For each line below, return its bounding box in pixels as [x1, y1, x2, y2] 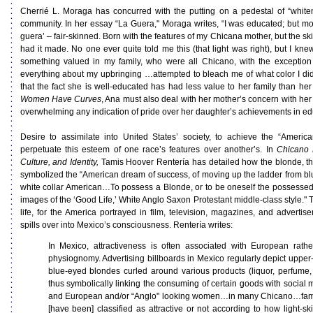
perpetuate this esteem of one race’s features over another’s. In [20, 145, 277, 154]
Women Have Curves [20, 94, 102, 104]
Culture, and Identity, [20, 157, 101, 167]
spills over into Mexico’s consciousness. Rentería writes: [20, 220, 233, 230]
